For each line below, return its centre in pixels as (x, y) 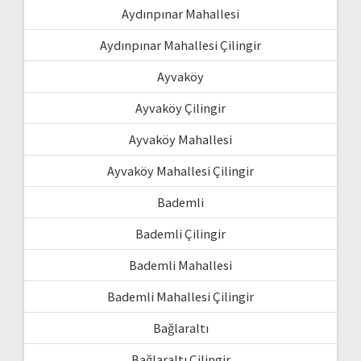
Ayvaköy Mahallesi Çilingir (180, 171)
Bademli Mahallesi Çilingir (180, 297)
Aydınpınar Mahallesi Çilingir (180, 46)
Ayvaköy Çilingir (180, 108)
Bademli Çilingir (180, 234)
